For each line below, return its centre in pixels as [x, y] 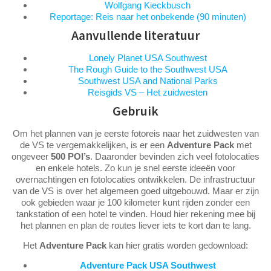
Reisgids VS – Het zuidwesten [148, 92]
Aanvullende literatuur [135, 35]
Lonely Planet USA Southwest [148, 57]
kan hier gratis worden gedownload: [177, 245]
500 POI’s [70, 156]
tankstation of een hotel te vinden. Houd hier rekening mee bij [135, 214]
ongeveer [31, 156]
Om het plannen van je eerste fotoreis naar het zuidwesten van [135, 133]
